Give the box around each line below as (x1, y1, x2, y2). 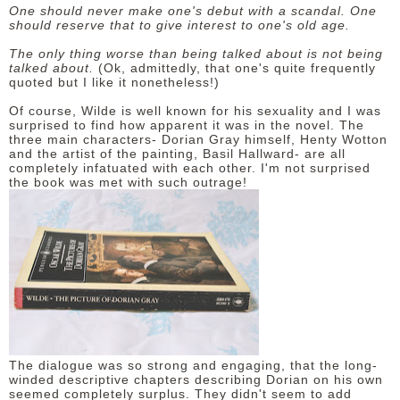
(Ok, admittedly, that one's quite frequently (98, 61, 376, 75)
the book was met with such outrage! (9, 175, 252, 189)
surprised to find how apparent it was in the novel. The (9, 118, 364, 132)
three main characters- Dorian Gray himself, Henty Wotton (9, 132, 387, 146)
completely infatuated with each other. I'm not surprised (9, 161, 371, 175)
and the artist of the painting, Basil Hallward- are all (9, 146, 346, 161)
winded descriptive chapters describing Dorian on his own (9, 372, 383, 387)
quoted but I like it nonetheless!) (9, 75, 220, 89)
